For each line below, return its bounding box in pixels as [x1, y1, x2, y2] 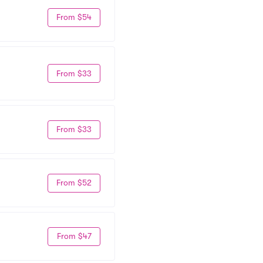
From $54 [56, 12, 92, 22]
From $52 [56, 178, 92, 187]
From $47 [56, 231, 92, 241]
